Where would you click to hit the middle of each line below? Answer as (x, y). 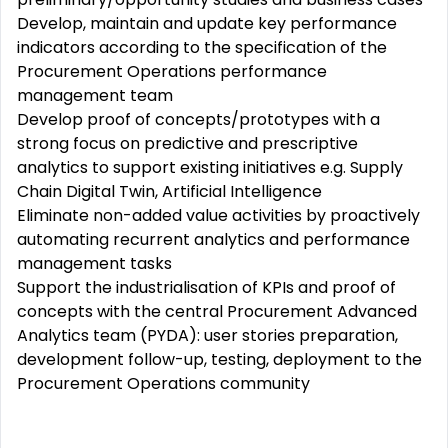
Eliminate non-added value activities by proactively (218, 215)
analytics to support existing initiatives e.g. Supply (210, 167)
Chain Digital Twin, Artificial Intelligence (169, 191)
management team (95, 95)
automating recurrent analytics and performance (213, 239)
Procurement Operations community (163, 383)
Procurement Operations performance (172, 71)
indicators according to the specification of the (202, 47)
